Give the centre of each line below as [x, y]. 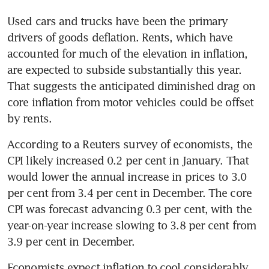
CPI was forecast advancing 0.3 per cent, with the [129, 209]
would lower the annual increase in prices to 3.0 [127, 177]
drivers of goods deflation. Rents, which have [120, 38]
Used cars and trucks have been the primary [118, 21]
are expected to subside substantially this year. [124, 70]
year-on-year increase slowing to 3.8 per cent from [132, 225]
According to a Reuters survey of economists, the [130, 144]
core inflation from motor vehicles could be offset [131, 102]
